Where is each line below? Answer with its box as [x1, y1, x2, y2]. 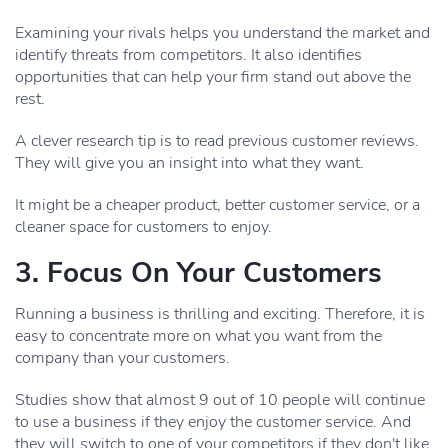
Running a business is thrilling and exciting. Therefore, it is [15, 303, 425, 325]
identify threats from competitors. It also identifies [15, 44, 362, 66]
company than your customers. [15, 347, 230, 369]
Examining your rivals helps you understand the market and [15, 22, 430, 44]
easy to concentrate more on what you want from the [15, 325, 382, 347]
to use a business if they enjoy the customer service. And [15, 411, 411, 433]
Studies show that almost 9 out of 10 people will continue [15, 389, 425, 411]
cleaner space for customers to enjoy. [15, 216, 272, 238]
